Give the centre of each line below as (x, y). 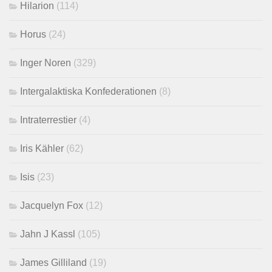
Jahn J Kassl (48, 234)
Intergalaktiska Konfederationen (88, 92)
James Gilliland (53, 263)
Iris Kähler (42, 149)
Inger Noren (46, 63)
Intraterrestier (48, 120)
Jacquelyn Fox (52, 206)
